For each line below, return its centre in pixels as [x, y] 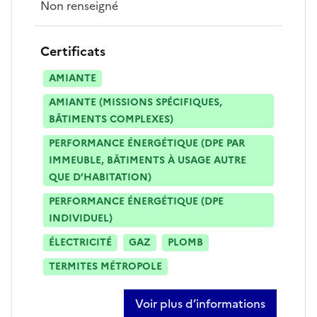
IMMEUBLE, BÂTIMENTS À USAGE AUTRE [148, 160]
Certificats [73, 51]
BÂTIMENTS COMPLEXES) [111, 119]
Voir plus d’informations [200, 303]
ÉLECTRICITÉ [80, 242]
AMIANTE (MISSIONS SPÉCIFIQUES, [136, 102]
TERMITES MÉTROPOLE [105, 266]
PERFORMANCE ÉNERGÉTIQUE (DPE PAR [147, 143]
